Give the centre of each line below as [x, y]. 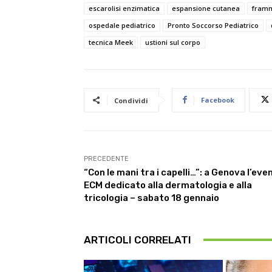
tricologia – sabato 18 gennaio [151, 198]
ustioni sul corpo [173, 42]
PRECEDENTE [106, 158]
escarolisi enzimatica [124, 8]
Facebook [218, 100]
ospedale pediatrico [122, 25]
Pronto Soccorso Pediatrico [213, 25]
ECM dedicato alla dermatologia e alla [168, 185]
